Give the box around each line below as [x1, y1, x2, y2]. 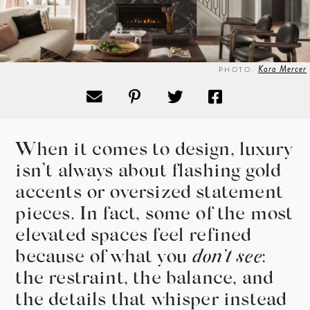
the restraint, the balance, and [15, 270, 274, 289]
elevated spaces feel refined [15, 227, 252, 246]
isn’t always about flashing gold [15, 163, 282, 182]
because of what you [15, 248, 192, 268]
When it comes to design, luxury [15, 141, 293, 161]
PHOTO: [218, 64, 259, 75]
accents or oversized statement [15, 184, 283, 203]
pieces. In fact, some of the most [15, 206, 293, 225]
